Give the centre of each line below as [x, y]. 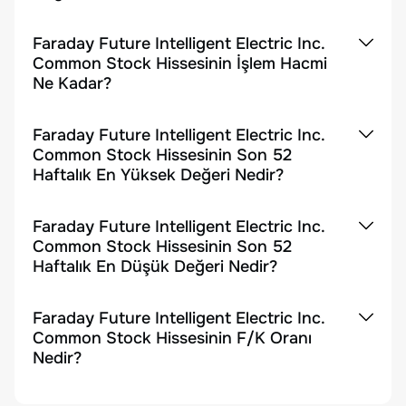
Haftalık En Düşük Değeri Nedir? [155, 266]
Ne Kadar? [72, 83]
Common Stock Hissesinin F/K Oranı [172, 338]
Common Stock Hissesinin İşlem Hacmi [180, 63]
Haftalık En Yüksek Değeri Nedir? [158, 175]
